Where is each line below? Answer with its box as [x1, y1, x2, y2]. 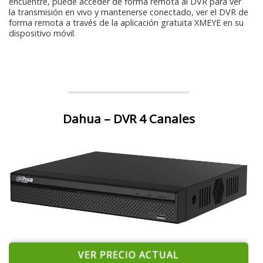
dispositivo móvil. [9, 27, 76, 39]
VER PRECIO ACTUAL [78, 248, 179, 261]
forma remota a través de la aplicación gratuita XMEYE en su [9, 16, 244, 28]
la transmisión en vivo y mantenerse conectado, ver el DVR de [9, 6, 248, 18]
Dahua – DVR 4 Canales [62, 110, 195, 127]
